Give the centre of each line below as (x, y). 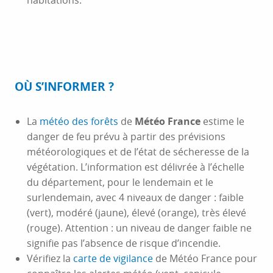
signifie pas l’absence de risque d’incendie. (124, 243)
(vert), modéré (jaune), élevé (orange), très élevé (136, 213)
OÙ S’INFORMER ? (64, 87)
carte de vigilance (113, 258)
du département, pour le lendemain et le (120, 182)
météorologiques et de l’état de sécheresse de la (138, 152)
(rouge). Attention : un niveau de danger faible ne (139, 228)
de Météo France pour (205, 258)
